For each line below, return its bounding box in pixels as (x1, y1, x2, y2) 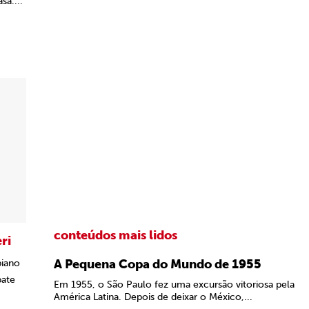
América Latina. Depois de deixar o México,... (54, 291, 252, 303)
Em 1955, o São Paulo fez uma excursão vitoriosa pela (54, 279, 295, 290)
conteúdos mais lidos (54, 228, 177, 243)
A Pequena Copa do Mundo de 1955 (54, 257, 261, 272)
